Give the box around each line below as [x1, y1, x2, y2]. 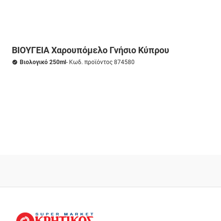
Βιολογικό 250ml [20, 59, 66, 66]
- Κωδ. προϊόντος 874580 [66, 59, 135, 66]
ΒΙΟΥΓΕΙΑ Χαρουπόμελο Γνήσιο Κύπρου [12, 45, 169, 55]
